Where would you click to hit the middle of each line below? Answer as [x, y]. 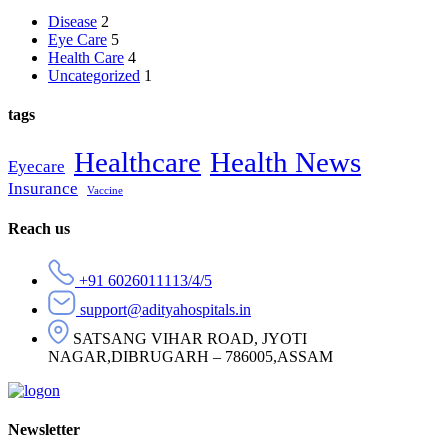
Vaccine [105, 190]
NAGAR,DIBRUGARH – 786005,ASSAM [190, 357]
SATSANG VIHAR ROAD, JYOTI [190, 339]
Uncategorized [94, 76]
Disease [72, 22]
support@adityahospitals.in [165, 310]
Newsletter [44, 430]
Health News [285, 161]
